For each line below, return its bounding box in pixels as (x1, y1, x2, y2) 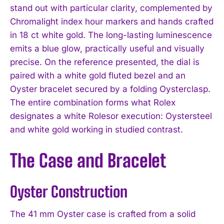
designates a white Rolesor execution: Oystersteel (10, 110, 212, 121)
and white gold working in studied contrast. (10, 124, 183, 134)
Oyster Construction (10, 182, 127, 200)
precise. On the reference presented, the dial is (10, 56, 199, 67)
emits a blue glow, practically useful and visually (10, 43, 204, 53)
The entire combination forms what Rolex (10, 97, 175, 107)
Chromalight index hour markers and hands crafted (10, 16, 213, 26)
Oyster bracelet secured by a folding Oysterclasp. (10, 83, 210, 94)
